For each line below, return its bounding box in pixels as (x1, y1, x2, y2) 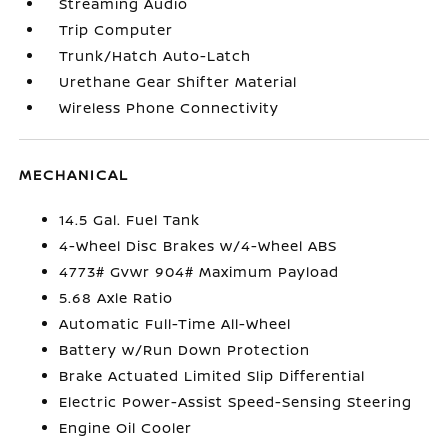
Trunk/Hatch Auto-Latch (59, 46, 252, 66)
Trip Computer (59, 20, 174, 40)
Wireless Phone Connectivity (59, 98, 280, 118)
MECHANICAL (19, 165, 130, 185)
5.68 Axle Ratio (59, 288, 174, 308)
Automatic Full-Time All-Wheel (59, 314, 292, 334)
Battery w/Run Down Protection (59, 340, 311, 360)
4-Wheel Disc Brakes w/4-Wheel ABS (59, 236, 338, 256)
